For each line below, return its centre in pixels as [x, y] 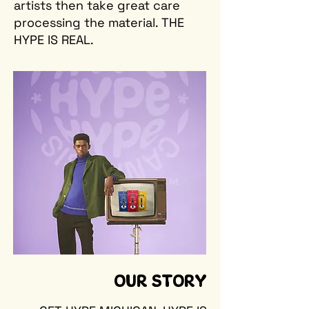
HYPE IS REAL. [54, 40]
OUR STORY [160, 282]
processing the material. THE [99, 22]
